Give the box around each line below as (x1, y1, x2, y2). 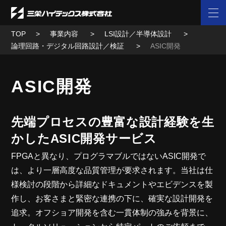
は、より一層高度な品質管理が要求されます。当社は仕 (11, 166, 213, 175)
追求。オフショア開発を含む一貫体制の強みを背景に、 (11, 208, 213, 217)
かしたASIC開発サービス (11, 132, 157, 145)
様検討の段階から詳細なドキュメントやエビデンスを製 (11, 180, 213, 189)
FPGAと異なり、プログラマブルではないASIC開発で (11, 152, 206, 160)
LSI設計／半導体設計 (104, 30, 174, 38)
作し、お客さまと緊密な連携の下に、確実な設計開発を (11, 194, 213, 203)
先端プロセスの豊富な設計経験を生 (11, 115, 214, 129)
